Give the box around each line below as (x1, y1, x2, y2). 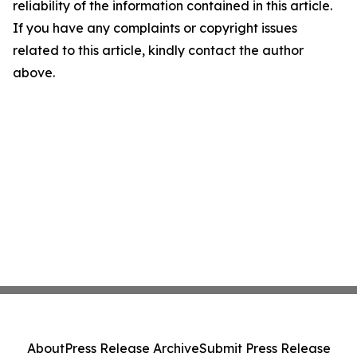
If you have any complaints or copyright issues (13, 20, 297, 37)
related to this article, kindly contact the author (13, 42, 304, 59)
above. (13, 65, 55, 81)
